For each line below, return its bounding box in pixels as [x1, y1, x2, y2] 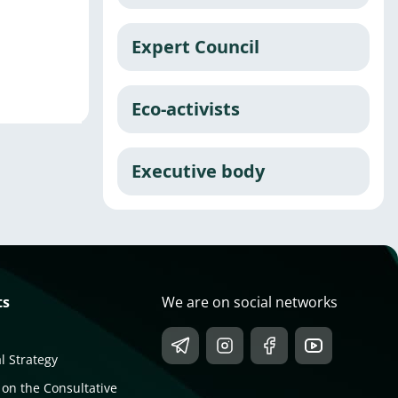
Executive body [131, 159, 265, 184]
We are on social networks [161, 292, 338, 313]
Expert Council [131, 35, 259, 60]
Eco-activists [131, 97, 240, 122]
